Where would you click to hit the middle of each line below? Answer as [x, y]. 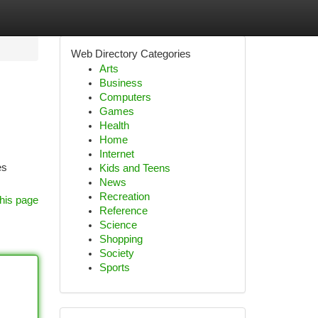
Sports [114, 268]
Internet [116, 154]
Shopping [121, 239]
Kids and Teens [135, 168]
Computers [125, 97]
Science [118, 225]
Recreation [124, 197]
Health [114, 126]
